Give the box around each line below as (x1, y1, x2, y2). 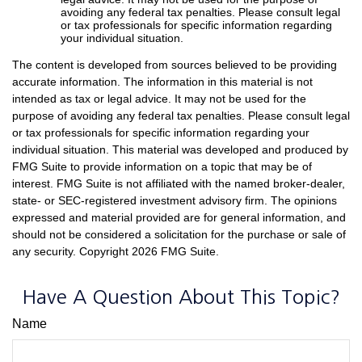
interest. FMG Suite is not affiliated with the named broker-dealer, (12, 177, 345, 191)
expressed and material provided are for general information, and (12, 211, 346, 225)
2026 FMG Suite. (132, 245, 219, 259)
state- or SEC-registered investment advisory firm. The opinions (12, 194, 337, 208)
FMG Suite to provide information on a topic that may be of (12, 160, 312, 174)
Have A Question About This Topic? (22, 287, 340, 307)
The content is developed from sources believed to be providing (12, 58, 337, 72)
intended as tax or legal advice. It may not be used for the (12, 92, 306, 106)
